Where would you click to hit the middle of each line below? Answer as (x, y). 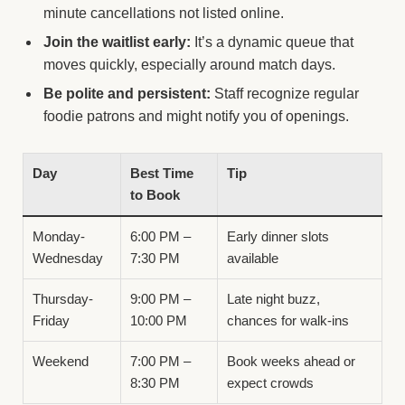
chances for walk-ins (288, 320)
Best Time (162, 173)
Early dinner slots (278, 236)
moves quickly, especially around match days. (189, 64)
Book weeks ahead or (291, 361)
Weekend (61, 361)
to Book (155, 194)
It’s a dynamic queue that (272, 42)
